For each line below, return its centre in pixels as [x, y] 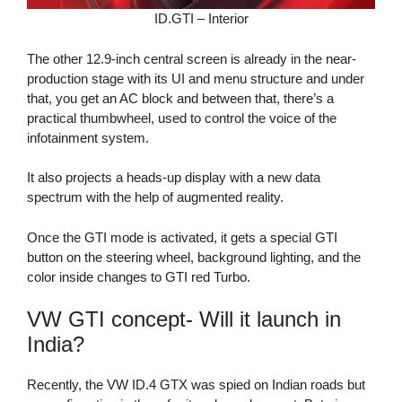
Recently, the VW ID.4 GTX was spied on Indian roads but [196, 385]
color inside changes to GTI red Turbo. [139, 276]
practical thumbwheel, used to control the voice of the [182, 118]
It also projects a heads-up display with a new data [174, 178]
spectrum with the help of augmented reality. [155, 197]
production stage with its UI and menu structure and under [196, 78]
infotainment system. [88, 137]
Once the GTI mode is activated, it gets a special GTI [182, 237]
